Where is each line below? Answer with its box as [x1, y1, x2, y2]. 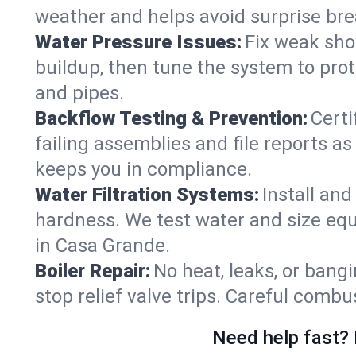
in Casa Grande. [35, 234, 170, 257]
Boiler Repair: [35, 260, 150, 282]
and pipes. [35, 82, 124, 104]
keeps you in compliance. [35, 158, 252, 180]
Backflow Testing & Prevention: [35, 107, 308, 130]
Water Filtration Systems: [35, 184, 259, 206]
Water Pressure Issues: [35, 31, 242, 53]
